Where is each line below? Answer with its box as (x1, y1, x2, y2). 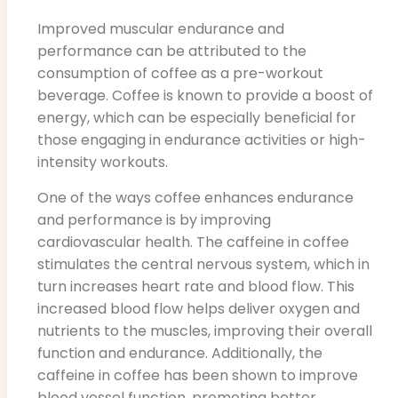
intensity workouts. (37, 152, 168, 173)
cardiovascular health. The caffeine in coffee (37, 231, 349, 252)
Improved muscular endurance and (37, 19, 284, 40)
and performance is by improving (37, 209, 271, 230)
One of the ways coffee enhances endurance (37, 187, 354, 208)
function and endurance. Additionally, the (37, 342, 322, 363)
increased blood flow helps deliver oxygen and (37, 298, 360, 319)
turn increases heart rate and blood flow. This (37, 275, 354, 297)
